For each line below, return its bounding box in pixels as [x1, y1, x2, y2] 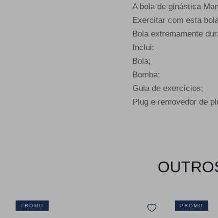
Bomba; [132, 70, 160, 80]
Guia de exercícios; [132, 84, 203, 93]
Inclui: [132, 43, 154, 53]
